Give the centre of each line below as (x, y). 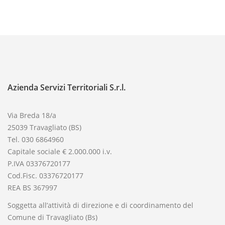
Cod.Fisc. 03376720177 (45, 176)
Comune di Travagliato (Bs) (52, 217)
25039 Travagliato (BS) (44, 127)
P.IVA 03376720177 (39, 163)
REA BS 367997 (32, 188)
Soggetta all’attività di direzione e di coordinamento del (100, 205)
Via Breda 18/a (32, 115)
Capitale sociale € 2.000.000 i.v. (60, 151)
